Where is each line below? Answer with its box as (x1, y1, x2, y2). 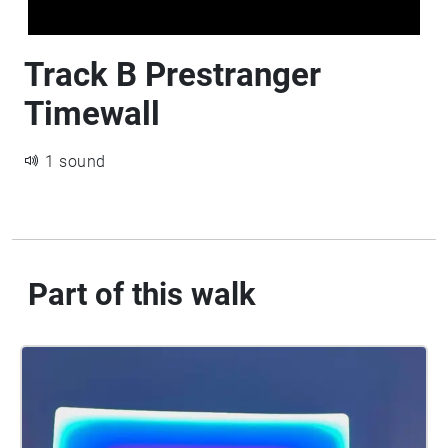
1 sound (45, 152, 106, 171)
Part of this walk (28, 276, 256, 313)
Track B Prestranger (24, 55, 321, 94)
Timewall (24, 94, 160, 133)
